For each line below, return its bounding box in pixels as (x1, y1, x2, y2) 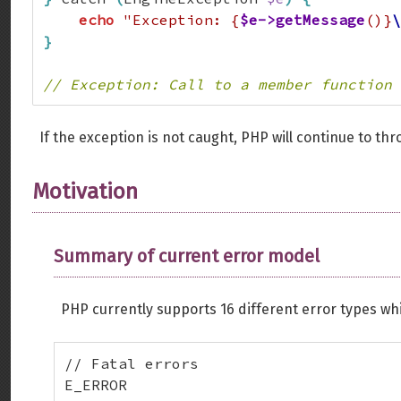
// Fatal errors (64, 354, 199, 372)
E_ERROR (64, 376, 127, 394)
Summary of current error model (54, 245, 320, 267)
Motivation (32, 179, 138, 204)
